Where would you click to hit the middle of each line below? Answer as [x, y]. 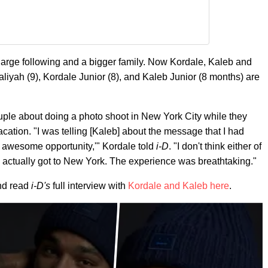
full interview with [89, 186]
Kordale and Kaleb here [179, 186]
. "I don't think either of [215, 147]
